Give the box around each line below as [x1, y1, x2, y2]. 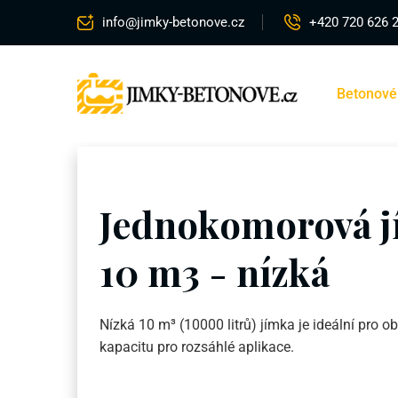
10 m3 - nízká [99, 247, 330, 298]
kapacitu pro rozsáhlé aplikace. [99, 338, 294, 356]
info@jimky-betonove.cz [102, 14, 244, 30]
